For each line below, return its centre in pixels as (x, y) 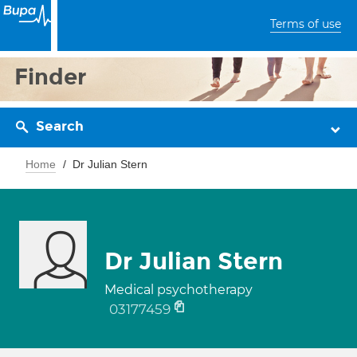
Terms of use (306, 24)
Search (60, 126)
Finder (51, 77)
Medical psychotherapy (178, 290)
